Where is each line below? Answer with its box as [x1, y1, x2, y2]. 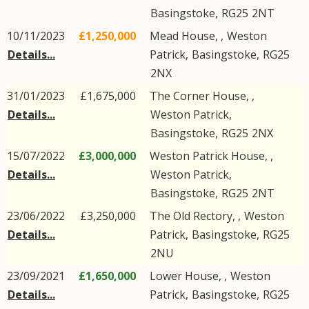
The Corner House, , [150, 88, 255, 103]
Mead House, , [150, 28, 226, 43]
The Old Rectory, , [150, 208, 243, 223]
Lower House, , [150, 268, 230, 283]
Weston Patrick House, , [150, 148, 273, 163]
